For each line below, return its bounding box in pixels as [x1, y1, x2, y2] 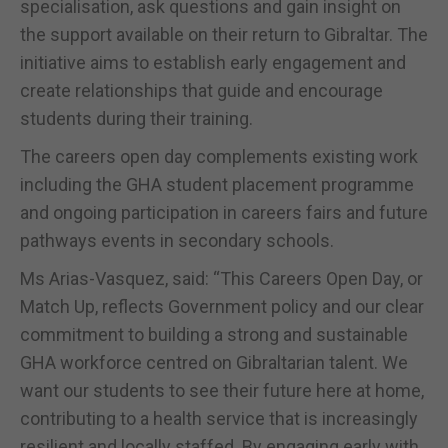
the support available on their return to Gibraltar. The [20, 23, 428, 45]
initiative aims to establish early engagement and [20, 51, 406, 73]
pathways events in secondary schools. [20, 229, 334, 251]
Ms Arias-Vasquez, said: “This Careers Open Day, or [20, 267, 423, 289]
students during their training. [20, 107, 253, 129]
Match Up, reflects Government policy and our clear [20, 295, 424, 317]
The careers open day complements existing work [20, 145, 418, 167]
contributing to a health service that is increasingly [20, 407, 418, 429]
